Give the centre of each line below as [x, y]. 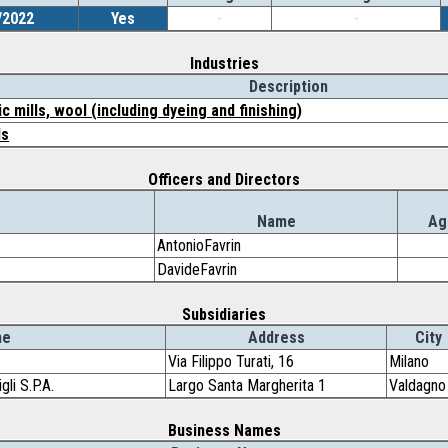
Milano [409, 361]
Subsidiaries [224, 314]
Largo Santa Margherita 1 [247, 385]
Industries [224, 63]
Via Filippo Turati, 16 [231, 361]
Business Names [224, 430]
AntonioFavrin [199, 245]
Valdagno [417, 385]
